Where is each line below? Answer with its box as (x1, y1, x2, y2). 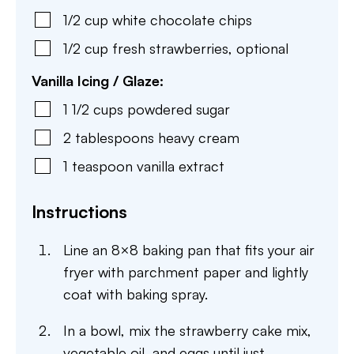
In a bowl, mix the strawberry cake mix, (63, 321, 311, 339)
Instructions (32, 200, 127, 222)
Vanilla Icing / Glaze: (32, 71, 164, 89)
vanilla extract (137, 156, 224, 175)
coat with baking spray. (63, 284, 208, 303)
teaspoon (72, 156, 133, 175)
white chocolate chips (112, 10, 252, 28)
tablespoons (75, 128, 154, 146)
